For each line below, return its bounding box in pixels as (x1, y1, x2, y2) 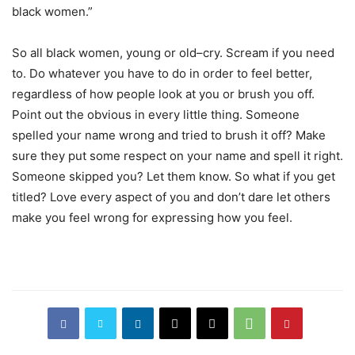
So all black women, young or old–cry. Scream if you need (12, 45, 334, 61)
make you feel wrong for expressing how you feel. (12, 210, 292, 226)
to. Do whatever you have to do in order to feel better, (12, 66, 312, 82)
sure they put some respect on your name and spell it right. (12, 148, 343, 164)
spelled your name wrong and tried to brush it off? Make (12, 128, 326, 143)
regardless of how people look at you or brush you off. (12, 86, 315, 102)
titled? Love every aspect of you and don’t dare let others (12, 189, 330, 205)
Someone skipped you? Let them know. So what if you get (12, 169, 335, 185)
